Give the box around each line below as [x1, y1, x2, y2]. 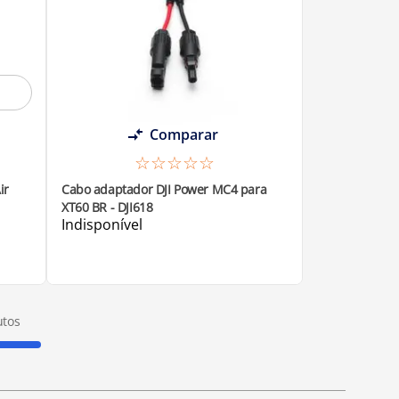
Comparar [149, 124, 218, 144]
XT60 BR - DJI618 [61, 198, 153, 216]
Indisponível [61, 214, 142, 234]
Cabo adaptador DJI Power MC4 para [61, 180, 267, 198]
